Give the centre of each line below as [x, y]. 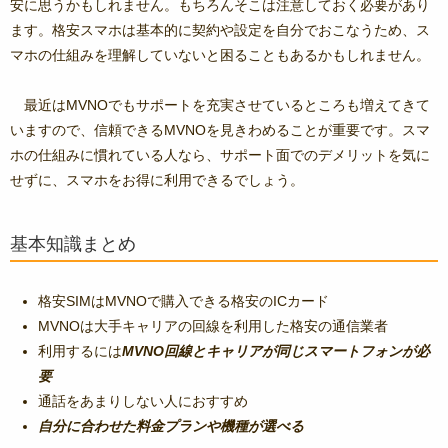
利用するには [80, 351]
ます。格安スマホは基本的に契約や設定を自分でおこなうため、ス [220, 30]
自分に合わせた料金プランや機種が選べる [171, 426]
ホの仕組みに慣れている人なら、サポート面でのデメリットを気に [220, 155]
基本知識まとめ [73, 244]
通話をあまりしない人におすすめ [143, 401]
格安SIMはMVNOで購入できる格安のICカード [183, 301]
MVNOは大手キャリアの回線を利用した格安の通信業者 [213, 326]
